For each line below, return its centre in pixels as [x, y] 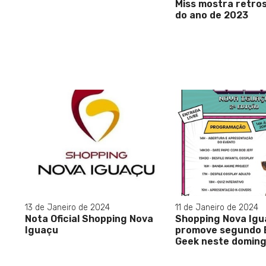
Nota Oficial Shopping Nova [89, 218]
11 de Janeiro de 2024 [216, 207]
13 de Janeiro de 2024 [67, 207]
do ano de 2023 [211, 15]
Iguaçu [42, 230]
